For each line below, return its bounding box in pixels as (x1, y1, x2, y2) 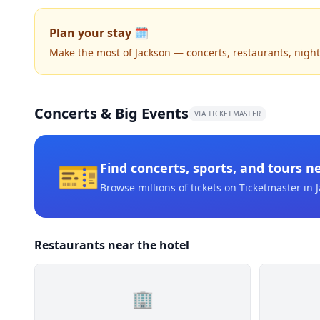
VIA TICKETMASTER (194, 108, 261, 119)
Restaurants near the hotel (34, 237, 189, 253)
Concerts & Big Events (34, 104, 189, 123)
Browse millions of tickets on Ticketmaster (100, 181, 301, 194)
